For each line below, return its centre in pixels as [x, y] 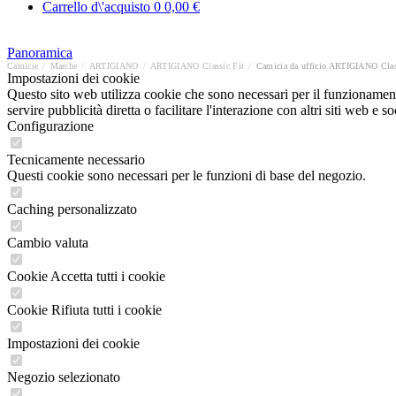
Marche [64, 66]
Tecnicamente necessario [76, 160]
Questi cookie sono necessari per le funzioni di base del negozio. [187, 175]
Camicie [23, 66]
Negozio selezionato [64, 377]
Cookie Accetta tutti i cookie [86, 276]
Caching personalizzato [72, 209]
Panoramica [40, 53]
